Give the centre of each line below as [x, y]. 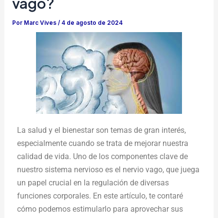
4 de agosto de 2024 [92, 23]
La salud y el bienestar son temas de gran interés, [102, 130]
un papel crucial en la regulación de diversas [93, 183]
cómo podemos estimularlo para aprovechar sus [100, 209]
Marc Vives [41, 23]
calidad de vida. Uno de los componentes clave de [103, 157]
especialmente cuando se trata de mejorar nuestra [103, 144]
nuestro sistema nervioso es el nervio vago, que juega [109, 170]
